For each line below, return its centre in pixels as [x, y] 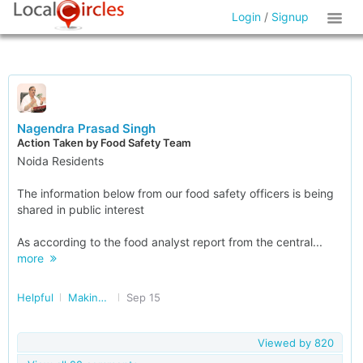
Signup [290, 17]
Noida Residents [60, 161]
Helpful [35, 297]
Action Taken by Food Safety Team [104, 143]
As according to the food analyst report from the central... [170, 242]
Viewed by [286, 343]
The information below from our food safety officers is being [175, 193]
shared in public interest [81, 209]
